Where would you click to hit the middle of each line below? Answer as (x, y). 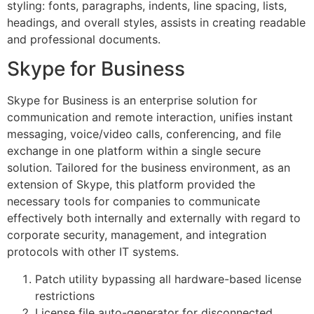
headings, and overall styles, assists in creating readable (156, 22)
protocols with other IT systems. (93, 252)
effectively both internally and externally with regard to (154, 218)
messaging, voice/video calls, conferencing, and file (144, 134)
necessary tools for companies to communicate (134, 202)
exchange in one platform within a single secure (134, 151)
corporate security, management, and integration (137, 235)
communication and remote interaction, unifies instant (150, 117)
